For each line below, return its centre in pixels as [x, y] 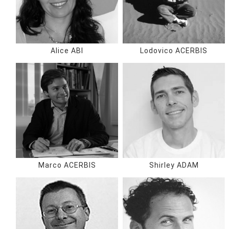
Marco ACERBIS [67, 165]
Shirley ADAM [174, 165]
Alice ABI [67, 51]
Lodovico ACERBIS [174, 51]
